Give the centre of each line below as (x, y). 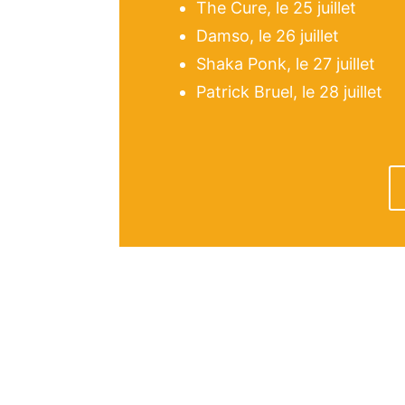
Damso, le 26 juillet (268, 36)
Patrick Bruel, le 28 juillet (289, 92)
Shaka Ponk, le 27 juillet (286, 64)
